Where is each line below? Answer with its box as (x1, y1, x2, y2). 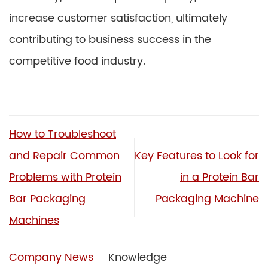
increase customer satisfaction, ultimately (9, 10, 227, 27)
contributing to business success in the (9, 31, 211, 48)
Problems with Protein (9, 168, 121, 186)
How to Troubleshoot (9, 125, 116, 143)
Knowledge (108, 248, 167, 266)
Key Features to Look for (135, 147, 259, 165)
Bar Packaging (9, 190, 86, 208)
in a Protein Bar (180, 168, 259, 186)
